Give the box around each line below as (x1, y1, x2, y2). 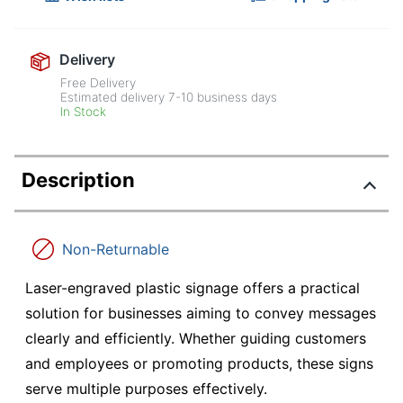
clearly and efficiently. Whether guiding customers (25, 329, 366, 348)
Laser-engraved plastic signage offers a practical (25, 279, 360, 298)
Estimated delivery (60, 90, 169, 105)
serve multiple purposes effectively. (25, 380, 267, 399)
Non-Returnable (62, 240, 169, 259)
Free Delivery (60, 76, 137, 91)
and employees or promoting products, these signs (25, 354, 373, 373)
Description (22, 168, 135, 193)
